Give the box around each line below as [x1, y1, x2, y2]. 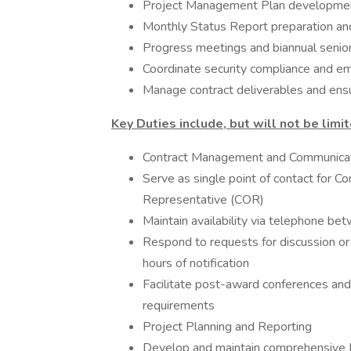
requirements [143, 297, 215, 314]
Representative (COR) [143, 191, 264, 208]
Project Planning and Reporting [143, 318, 312, 335]
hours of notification [143, 255, 249, 272]
